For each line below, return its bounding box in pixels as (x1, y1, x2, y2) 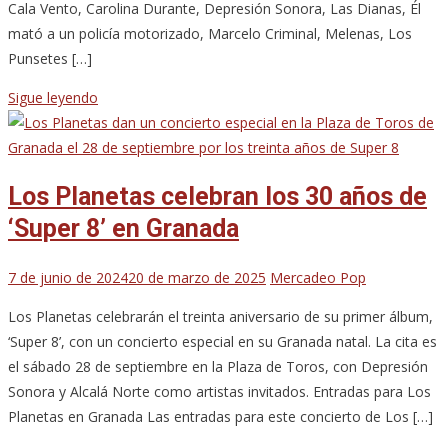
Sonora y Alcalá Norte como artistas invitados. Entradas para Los (8, 382, 431, 402)
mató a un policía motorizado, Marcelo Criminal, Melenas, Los (8, 23, 412, 43)
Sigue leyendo (8, 87, 98, 107)
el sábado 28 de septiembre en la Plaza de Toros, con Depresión (8, 357, 428, 377)
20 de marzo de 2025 (128, 268, 266, 288)
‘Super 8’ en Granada (8, 213, 239, 243)
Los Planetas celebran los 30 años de (8, 181, 427, 211)
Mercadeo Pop (270, 268, 366, 288)
